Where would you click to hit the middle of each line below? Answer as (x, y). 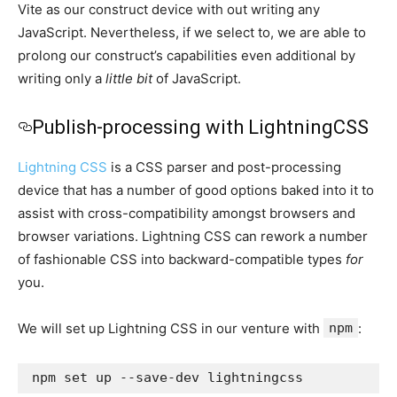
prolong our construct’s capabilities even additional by (187, 55)
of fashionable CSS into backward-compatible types (182, 259)
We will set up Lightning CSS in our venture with (171, 328)
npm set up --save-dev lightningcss (167, 377)
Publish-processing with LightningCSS (200, 127)
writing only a (62, 78)
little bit (129, 78)
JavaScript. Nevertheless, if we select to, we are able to (192, 32)
